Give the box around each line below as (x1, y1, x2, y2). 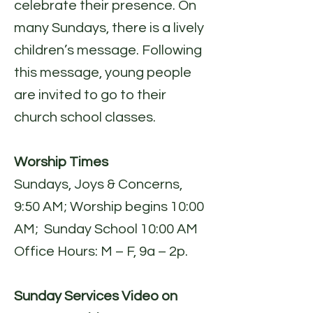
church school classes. (14, 110, 156, 124)
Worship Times (14, 155, 108, 169)
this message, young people (14, 66, 191, 80)
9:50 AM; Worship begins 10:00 (14, 200, 204, 214)
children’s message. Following (14, 43, 202, 57)
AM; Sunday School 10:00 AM (14, 222, 198, 236)
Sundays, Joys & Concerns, (14, 177, 182, 191)
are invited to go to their (14, 88, 166, 102)
